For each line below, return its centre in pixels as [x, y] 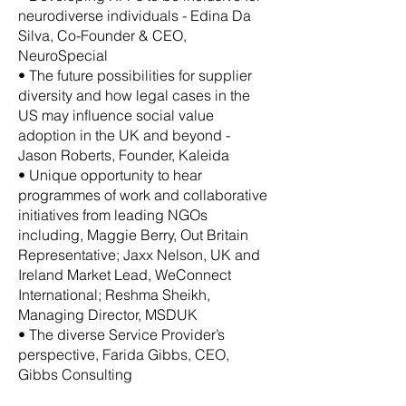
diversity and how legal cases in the [134, 95]
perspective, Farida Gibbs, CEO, [124, 354]
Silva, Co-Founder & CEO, [102, 35]
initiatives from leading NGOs [113, 215]
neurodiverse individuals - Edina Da [135, 15]
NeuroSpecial [63, 55]
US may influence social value [116, 115]
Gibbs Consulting [75, 374]
